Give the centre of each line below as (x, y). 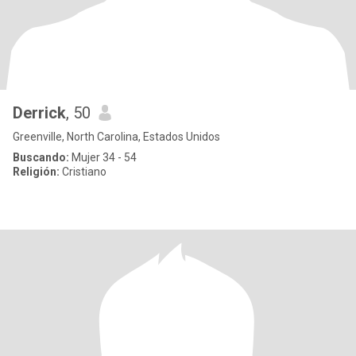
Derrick (39, 113)
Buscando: (41, 157)
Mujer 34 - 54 (103, 157)
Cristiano (83, 172)
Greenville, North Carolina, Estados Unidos (116, 137)
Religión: (36, 172)
